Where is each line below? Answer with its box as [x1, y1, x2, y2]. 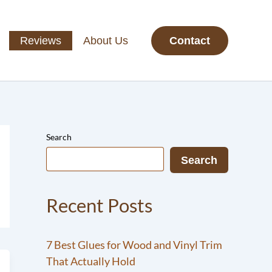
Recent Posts [46, 194, 152, 217]
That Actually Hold [46, 254, 135, 268]
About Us [83, 34, 128, 47]
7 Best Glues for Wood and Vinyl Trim [46, 238, 222, 252]
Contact [169, 34, 210, 47]
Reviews [19, 34, 61, 47]
